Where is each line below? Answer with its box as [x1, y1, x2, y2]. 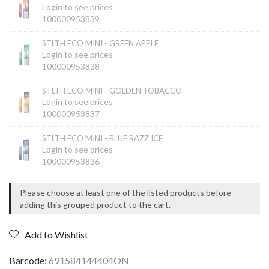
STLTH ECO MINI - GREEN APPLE [42, 38, 159, 49]
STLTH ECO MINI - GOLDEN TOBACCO [42, 86, 182, 96]
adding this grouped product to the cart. [20, 199, 171, 210]
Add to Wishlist [25, 229, 88, 241]
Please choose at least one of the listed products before [20, 187, 231, 198]
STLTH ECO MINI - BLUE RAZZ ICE [42, 133, 163, 144]
